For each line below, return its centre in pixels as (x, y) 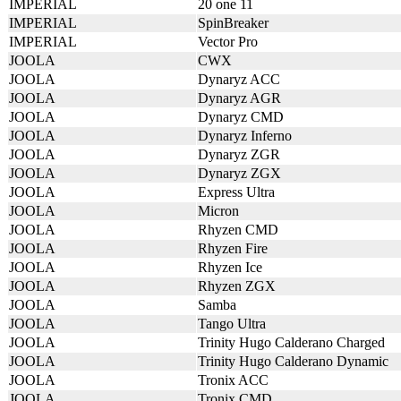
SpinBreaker (233, 23)
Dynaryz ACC (239, 79)
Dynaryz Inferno (245, 136)
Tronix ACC (233, 380)
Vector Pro (228, 42)
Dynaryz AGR (239, 98)
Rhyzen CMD (238, 230)
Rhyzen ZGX (237, 286)
